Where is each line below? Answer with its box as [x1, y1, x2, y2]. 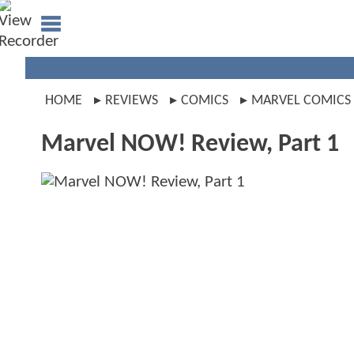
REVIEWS [105, 93, 158, 108]
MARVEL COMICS [251, 93, 351, 108]
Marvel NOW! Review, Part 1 [41, 132, 339, 157]
